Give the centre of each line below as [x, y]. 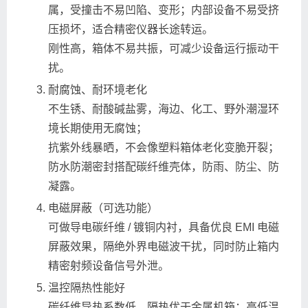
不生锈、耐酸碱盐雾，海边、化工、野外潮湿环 [164, 109]
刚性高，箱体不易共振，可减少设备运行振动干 [164, 48]
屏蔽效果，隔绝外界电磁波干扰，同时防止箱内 [164, 246]
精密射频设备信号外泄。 [109, 266]
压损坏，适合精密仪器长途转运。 [131, 29]
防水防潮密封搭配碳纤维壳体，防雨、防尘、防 [164, 167]
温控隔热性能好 [87, 288]
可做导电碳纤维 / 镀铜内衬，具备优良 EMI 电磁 [164, 227]
